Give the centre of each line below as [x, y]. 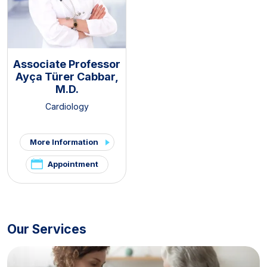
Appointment [73, 164]
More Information [64, 142]
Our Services [47, 229]
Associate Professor [67, 64]
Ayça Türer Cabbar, [67, 77]
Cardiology [67, 107]
